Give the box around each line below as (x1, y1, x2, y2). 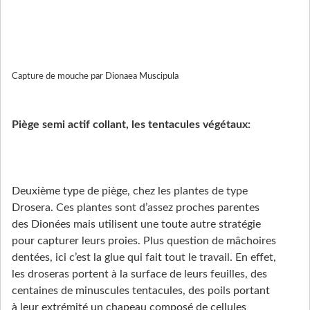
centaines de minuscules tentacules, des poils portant (12, 284, 270, 296)
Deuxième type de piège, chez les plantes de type (12, 185, 248, 197)
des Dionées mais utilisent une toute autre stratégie (12, 218, 261, 230)
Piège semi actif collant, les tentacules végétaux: (12, 118, 250, 130)
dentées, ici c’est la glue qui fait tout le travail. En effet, (12, 251, 276, 263)
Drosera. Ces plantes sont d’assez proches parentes (12, 201, 259, 213)
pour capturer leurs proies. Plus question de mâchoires (12, 235, 276, 246)
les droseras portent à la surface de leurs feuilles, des (12, 268, 267, 280)
